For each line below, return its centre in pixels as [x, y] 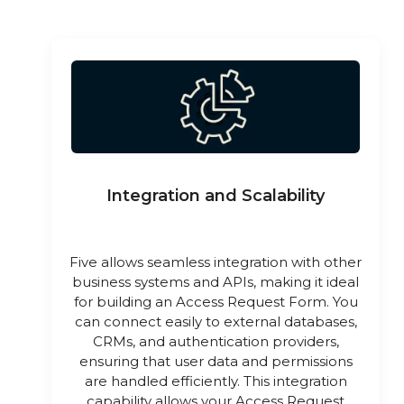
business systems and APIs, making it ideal [216, 281]
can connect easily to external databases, [216, 321]
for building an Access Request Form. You [216, 301]
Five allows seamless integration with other [216, 262]
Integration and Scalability [216, 195]
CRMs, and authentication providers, [216, 341]
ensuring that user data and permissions [216, 361]
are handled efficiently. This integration [216, 381]
